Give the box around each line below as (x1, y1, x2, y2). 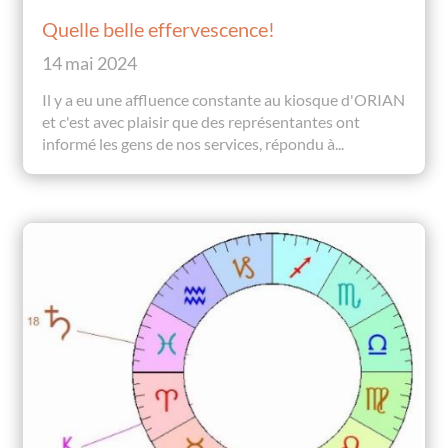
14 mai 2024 (42, 52, 138, 75)
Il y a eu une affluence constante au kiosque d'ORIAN (42, 90, 406, 110)
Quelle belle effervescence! (42, 17, 276, 42)
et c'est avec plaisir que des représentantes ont (42, 112, 361, 132)
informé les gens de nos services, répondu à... (42, 134, 345, 154)
